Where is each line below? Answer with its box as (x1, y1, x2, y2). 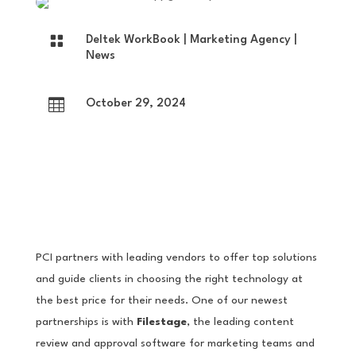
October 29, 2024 (85, 97, 186, 110)
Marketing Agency (189, 33, 291, 46)
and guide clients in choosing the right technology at (35, 273, 303, 284)
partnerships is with (35, 315, 137, 327)
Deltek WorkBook (85, 33, 180, 46)
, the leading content (186, 315, 294, 327)
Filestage (136, 315, 187, 327)
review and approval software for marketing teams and (35, 337, 315, 349)
